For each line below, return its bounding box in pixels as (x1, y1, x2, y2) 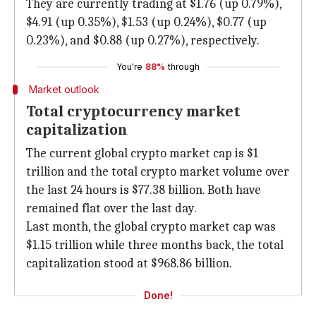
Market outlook (28, 83, 99, 95)
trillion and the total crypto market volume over (26, 164, 289, 179)
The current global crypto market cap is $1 (26, 146, 258, 161)
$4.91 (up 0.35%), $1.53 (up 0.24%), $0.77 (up (26, 15, 267, 30)
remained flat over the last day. (26, 201, 197, 216)
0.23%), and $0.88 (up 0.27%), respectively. (26, 33, 260, 48)
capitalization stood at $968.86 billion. (26, 256, 232, 271)
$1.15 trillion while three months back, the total (26, 238, 284, 253)
